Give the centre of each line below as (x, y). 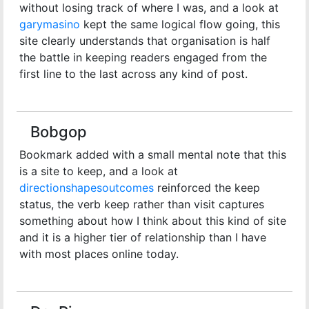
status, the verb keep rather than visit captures (142, 204)
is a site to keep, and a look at (99, 171)
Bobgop (59, 132)
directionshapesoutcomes (87, 188)
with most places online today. (99, 254)
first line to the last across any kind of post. (133, 74)
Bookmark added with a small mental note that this (153, 154)
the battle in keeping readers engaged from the (143, 57)
